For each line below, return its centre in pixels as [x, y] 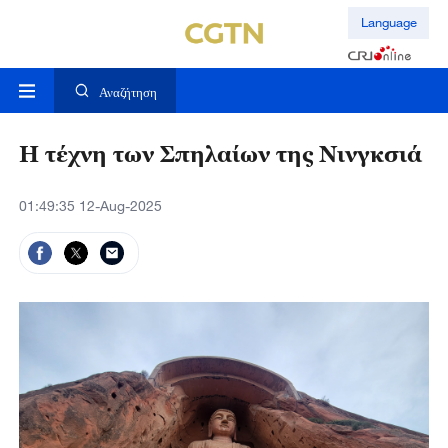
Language [388, 22]
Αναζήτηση [127, 92]
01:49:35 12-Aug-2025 [90, 206]
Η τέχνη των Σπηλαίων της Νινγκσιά [220, 155]
